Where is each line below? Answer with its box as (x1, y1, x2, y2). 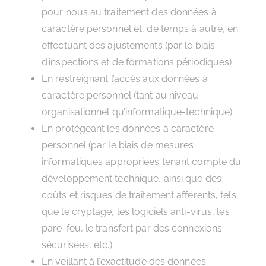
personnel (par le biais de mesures (42, 140, 194, 151)
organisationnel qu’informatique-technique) (42, 106, 233, 118)
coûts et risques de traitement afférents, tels (42, 189, 236, 201)
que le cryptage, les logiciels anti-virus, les (42, 206, 230, 217)
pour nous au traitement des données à (42, 7, 217, 18)
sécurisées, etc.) (42, 239, 112, 251)
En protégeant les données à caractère (42, 123, 214, 134)
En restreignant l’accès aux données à (42, 73, 208, 84)
